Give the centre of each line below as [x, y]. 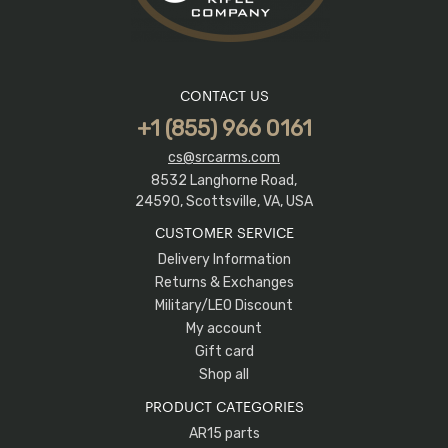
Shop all [224, 375]
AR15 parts [224, 434]
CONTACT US [224, 94]
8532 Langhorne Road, [224, 181]
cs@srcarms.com [224, 158]
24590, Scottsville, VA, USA [224, 202]
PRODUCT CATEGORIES [224, 405]
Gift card [224, 352]
